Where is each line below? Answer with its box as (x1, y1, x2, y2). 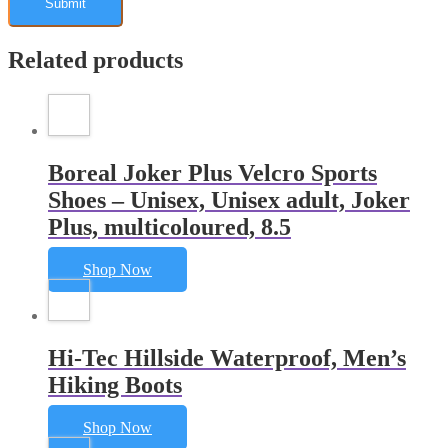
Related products (8, 47, 183, 74)
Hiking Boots (48, 371, 182, 398)
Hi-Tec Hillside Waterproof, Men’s (48, 344, 406, 371)
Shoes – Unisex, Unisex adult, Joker (48, 187, 410, 214)
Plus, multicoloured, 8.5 (48, 214, 291, 241)
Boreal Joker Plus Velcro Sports (48, 160, 377, 187)
